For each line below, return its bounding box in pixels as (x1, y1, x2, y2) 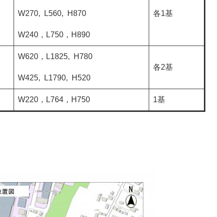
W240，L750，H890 (18, 31, 90, 39)
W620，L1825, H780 (18, 52, 93, 61)
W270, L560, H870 (18, 9, 86, 17)
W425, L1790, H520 (18, 74, 91, 82)
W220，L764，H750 (18, 95, 90, 104)
